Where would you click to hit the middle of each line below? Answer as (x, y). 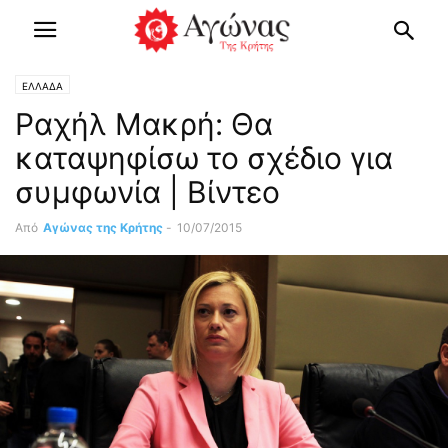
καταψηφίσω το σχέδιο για (204, 158)
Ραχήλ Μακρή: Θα (144, 124)
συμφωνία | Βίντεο (147, 192)
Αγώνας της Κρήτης (103, 227)
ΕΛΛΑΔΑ (42, 86)
